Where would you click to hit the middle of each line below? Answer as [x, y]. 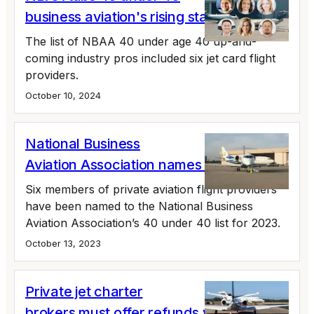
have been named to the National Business [139, 206]
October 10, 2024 [63, 96]
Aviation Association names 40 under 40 [156, 165]
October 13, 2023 [63, 244]
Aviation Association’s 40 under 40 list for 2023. [153, 223]
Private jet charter [84, 292]
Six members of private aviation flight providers [151, 190]
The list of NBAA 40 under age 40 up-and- [141, 42]
